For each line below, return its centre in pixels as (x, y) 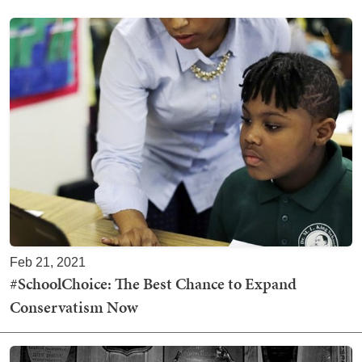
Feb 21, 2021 (48, 262)
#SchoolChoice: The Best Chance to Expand (153, 283)
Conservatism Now (74, 307)
